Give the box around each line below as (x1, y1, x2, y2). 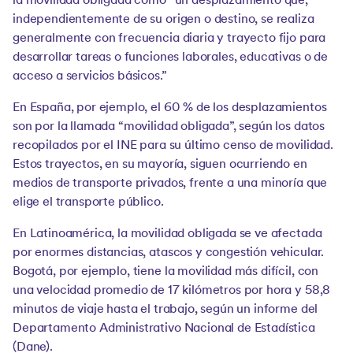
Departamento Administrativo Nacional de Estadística (13, 322, 315, 335)
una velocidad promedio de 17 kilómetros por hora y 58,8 (13, 284, 331, 297)
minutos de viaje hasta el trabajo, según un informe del (13, 303, 318, 316)
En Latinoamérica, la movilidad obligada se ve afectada (13, 228, 322, 240)
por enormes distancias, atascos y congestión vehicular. (13, 247, 325, 259)
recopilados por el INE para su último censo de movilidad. (13, 139, 333, 152)
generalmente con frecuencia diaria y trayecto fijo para (13, 32, 326, 45)
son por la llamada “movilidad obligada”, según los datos (13, 121, 325, 133)
